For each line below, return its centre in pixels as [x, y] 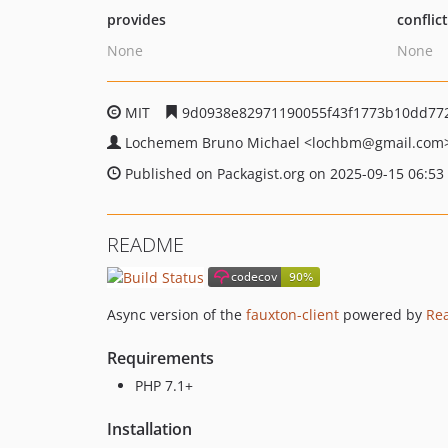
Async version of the [176, 314]
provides [136, 19]
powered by [382, 314]
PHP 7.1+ [164, 385]
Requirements [160, 357]
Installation [149, 428]
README [145, 244]
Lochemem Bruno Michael [214, 142]
